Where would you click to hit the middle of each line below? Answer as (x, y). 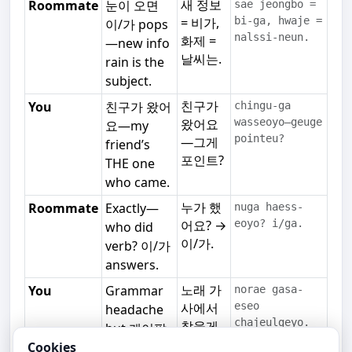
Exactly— (132, 209)
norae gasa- (268, 290)
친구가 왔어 (138, 107)
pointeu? (259, 139)
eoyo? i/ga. (268, 224)
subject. (128, 81)
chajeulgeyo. (271, 323)
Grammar (134, 291)
